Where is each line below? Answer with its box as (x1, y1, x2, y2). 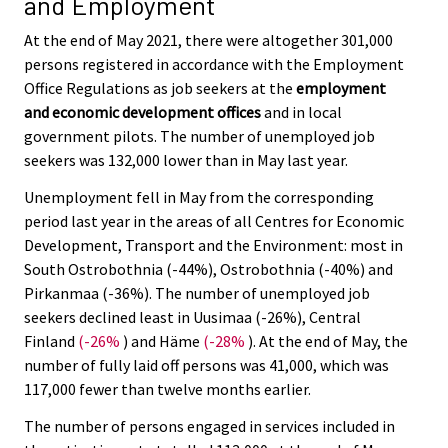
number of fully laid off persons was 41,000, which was (24, 355, 389, 376)
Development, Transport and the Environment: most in (24, 235, 403, 256)
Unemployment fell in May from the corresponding (24, 187, 374, 208)
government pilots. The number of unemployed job (24, 126, 375, 147)
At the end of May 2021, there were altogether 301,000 (24, 30, 393, 51)
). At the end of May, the (245, 331, 408, 352)
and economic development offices (24, 102, 261, 123)
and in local (261, 102, 342, 123)
